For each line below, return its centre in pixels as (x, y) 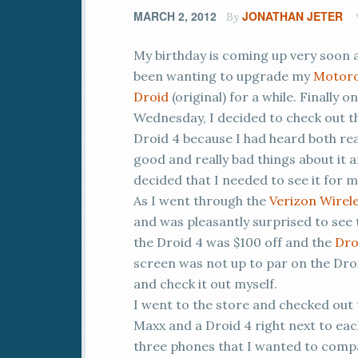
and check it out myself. (205, 284)
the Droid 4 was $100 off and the (234, 242)
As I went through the (201, 201)
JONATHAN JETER (292, 16)
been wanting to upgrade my (223, 76)
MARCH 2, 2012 (175, 16)
